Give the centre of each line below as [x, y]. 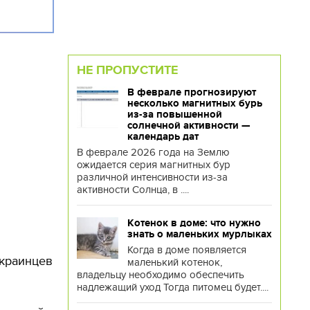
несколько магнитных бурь [194, 103]
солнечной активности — [188, 125]
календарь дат [163, 136]
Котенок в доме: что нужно [194, 223]
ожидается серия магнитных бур [153, 165]
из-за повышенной [174, 114]
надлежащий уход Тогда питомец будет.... [172, 287]
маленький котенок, [174, 262]
